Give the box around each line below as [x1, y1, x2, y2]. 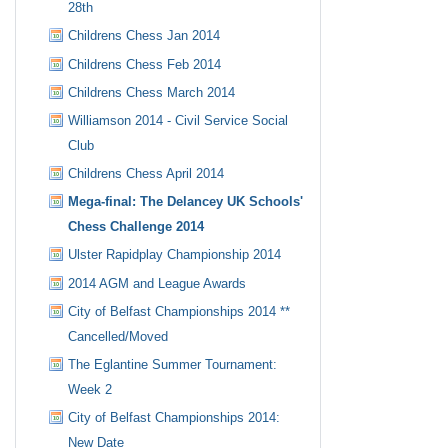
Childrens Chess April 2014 [68, 166, 225, 182]
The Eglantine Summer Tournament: [68, 357, 278, 373]
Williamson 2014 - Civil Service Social [68, 112, 289, 128]
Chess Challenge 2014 [68, 219, 205, 235]
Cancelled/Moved [68, 328, 169, 344]
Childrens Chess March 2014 [68, 84, 236, 100]
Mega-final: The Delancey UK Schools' [68, 194, 304, 210]
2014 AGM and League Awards [68, 275, 247, 291]
